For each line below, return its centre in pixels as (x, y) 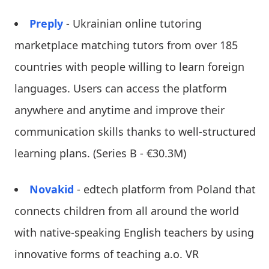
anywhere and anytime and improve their (119, 110)
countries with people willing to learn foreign (129, 66)
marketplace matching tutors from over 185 (126, 45)
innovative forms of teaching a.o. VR (107, 254)
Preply (46, 23)
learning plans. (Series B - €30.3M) (100, 153)
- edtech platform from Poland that (166, 189)
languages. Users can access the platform (121, 88)
